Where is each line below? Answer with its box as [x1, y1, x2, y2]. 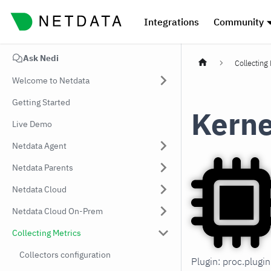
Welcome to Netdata [12, 75, 90, 86]
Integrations [143, 16, 199, 28]
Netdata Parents [12, 162, 73, 173]
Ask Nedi [23, 53, 59, 64]
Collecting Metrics [12, 227, 81, 238]
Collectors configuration [19, 249, 111, 260]
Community [213, 16, 264, 28]
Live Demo [12, 119, 52, 129]
